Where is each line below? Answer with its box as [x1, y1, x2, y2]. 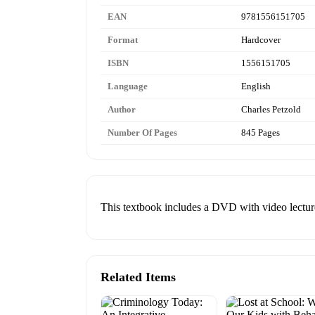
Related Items [101, 270, 176, 285]
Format [108, 34, 138, 46]
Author [108, 104, 136, 115]
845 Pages [241, 127, 280, 139]
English [241, 81, 271, 92]
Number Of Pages [108, 127, 177, 139]
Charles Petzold [241, 104, 301, 115]
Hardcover [241, 34, 281, 46]
